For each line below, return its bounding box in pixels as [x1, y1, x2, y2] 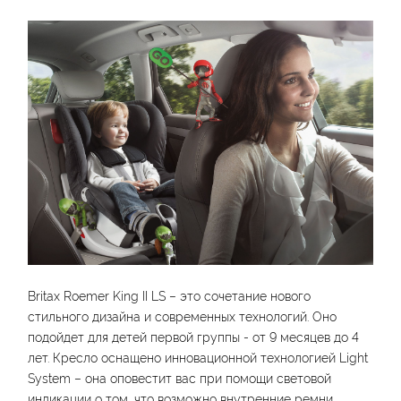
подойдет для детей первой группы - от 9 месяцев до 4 [28, 328, 359, 346]
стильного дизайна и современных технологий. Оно [28, 307, 337, 325]
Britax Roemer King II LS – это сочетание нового [28, 286, 311, 304]
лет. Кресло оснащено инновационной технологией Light [28, 348, 368, 366]
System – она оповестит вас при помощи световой [28, 369, 331, 387]
